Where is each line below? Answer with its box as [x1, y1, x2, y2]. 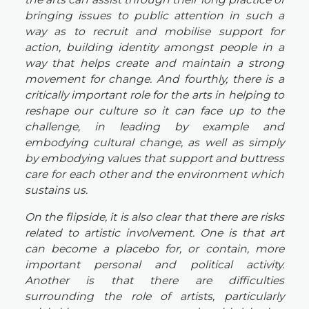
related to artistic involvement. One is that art [24, 226, 285, 239]
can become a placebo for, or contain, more [24, 242, 285, 255]
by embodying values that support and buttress [24, 152, 285, 165]
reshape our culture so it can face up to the [24, 104, 285, 117]
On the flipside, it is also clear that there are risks [24, 210, 285, 223]
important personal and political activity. [24, 258, 285, 271]
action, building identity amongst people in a [24, 41, 285, 54]
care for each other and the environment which [24, 168, 285, 181]
